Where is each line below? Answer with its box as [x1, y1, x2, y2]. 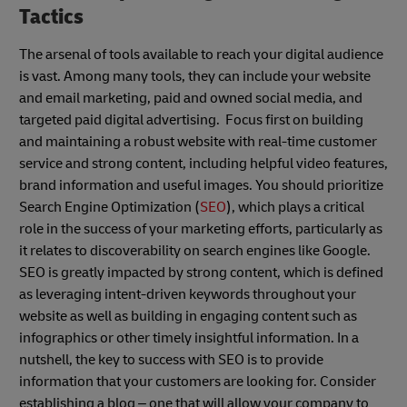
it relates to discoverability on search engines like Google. [19, 241, 371, 260]
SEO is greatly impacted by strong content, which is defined [19, 263, 383, 282]
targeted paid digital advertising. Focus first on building [19, 110, 363, 129]
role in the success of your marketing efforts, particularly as [19, 219, 382, 238]
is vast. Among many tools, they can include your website [19, 66, 371, 85]
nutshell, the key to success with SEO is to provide [19, 350, 323, 369]
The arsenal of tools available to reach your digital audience [19, 45, 383, 64]
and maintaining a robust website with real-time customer [19, 132, 377, 151]
